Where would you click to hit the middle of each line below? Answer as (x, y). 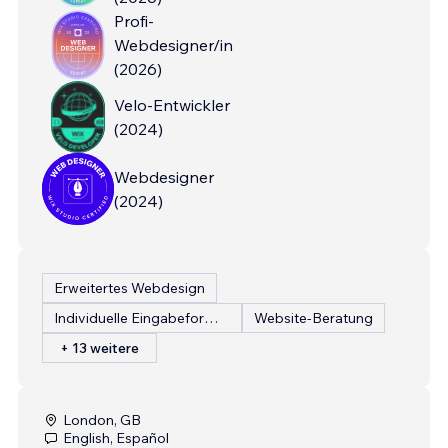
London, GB (102, 419)
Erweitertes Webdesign (129, 287)
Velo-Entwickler (172, 104)
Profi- (134, 20)
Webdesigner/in (173, 44)
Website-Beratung (313, 317)
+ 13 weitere (99, 347)
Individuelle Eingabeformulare (211, 317)
